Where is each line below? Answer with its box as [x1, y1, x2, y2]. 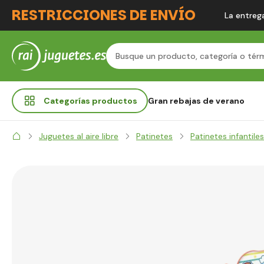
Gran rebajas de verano [148, 95, 245, 106]
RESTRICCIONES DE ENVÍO [12, 5, 196, 25]
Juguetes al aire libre [39, 131, 118, 141]
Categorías [44, 95, 92, 106]
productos [92, 95, 137, 106]
